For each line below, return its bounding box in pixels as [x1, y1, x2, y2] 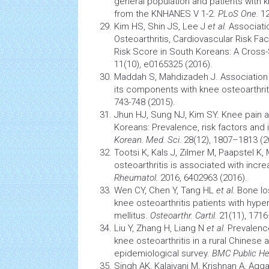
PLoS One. [218, 8, 258, 19]
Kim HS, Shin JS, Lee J [114, 21, 208, 32]
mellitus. [114, 210, 150, 221]
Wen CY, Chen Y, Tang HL [114, 185, 216, 196]
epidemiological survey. [114, 248, 212, 259]
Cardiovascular [173, 34, 233, 44]
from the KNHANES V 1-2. [114, 8, 218, 19]
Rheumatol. [114, 172, 158, 183]
